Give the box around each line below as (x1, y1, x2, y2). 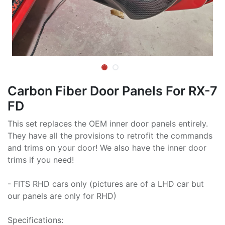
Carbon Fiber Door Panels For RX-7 (8, 83, 217, 98)
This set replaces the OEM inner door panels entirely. (8, 118, 208, 129)
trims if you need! (8, 154, 74, 165)
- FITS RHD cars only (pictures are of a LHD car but (8, 178, 204, 189)
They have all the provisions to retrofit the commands (8, 130, 212, 141)
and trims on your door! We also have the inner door (8, 142, 206, 153)
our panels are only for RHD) (8, 190, 117, 201)
